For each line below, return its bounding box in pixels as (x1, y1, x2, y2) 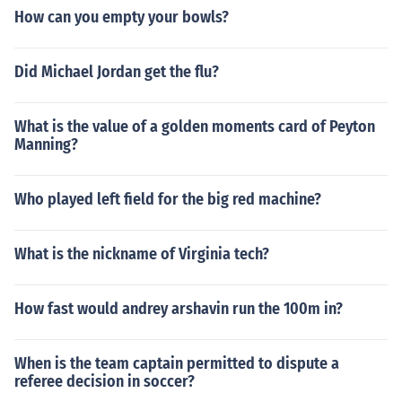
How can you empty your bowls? (14, 7, 229, 27)
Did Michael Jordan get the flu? (14, 62, 219, 82)
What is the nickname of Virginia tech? (14, 244, 269, 264)
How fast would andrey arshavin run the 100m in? (14, 299, 343, 319)
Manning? (14, 135, 78, 154)
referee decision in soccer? (14, 371, 195, 391)
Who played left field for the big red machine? (14, 189, 321, 209)
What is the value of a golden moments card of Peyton (14, 117, 375, 136)
